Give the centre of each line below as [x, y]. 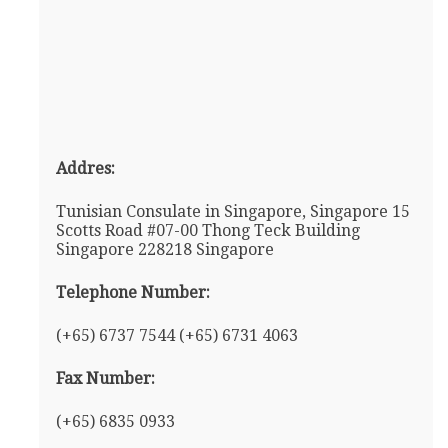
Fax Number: [105, 379]
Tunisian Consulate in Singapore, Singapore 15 [232, 212]
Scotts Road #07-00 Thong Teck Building [207, 231]
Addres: [85, 169]
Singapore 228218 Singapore [164, 250]
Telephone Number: [132, 293]
